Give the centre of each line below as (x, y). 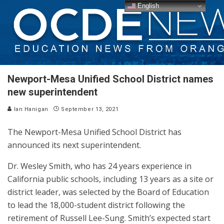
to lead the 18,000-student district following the (96, 205)
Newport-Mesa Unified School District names (110, 79)
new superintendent (52, 92)
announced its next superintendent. (74, 145)
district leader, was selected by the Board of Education (108, 192)
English (147, 5)
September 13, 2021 (90, 109)
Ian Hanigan (30, 109)
